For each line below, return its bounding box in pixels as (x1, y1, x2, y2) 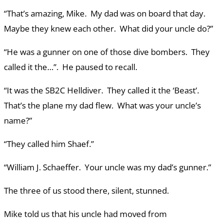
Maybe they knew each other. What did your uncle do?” (4, 23, 213, 35)
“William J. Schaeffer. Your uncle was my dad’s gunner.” (4, 162, 211, 173)
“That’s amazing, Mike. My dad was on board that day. (4, 8, 207, 19)
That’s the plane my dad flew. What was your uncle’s (4, 100, 201, 111)
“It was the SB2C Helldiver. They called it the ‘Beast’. (4, 85, 201, 96)
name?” (4, 115, 32, 127)
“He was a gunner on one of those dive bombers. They (4, 46, 210, 58)
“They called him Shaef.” (4, 138, 94, 150)
